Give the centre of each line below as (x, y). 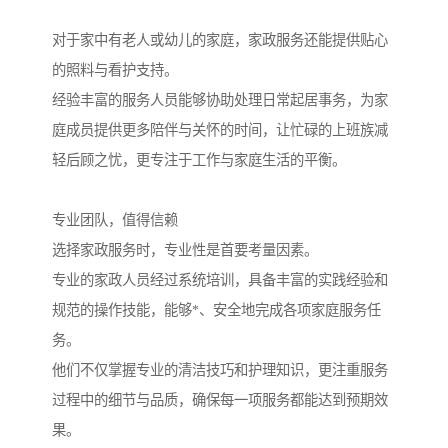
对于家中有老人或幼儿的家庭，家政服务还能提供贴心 (220, 40)
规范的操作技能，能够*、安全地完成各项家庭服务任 (216, 310)
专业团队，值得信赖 (115, 220)
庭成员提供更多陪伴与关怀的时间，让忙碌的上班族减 (220, 130)
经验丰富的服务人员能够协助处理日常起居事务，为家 (220, 100)
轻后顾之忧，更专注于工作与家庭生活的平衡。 (199, 160)
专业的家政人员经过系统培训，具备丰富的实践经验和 (220, 280)
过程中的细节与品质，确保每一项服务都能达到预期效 (220, 400)
